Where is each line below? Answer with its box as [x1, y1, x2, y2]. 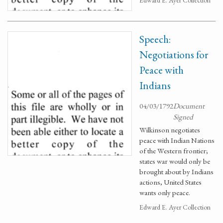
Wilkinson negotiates [139, 125, 200, 134]
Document [173, 101, 205, 111]
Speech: [139, 32, 171, 46]
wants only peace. [139, 188, 190, 197]
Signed [173, 112, 193, 121]
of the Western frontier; [139, 146, 208, 155]
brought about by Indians [139, 167, 214, 176]
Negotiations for [139, 48, 208, 61]
